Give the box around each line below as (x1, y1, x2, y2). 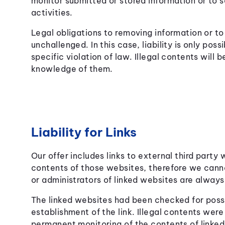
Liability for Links (31, 125, 137, 140)
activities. (31, 8, 73, 18)
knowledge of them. (31, 64, 113, 74)
